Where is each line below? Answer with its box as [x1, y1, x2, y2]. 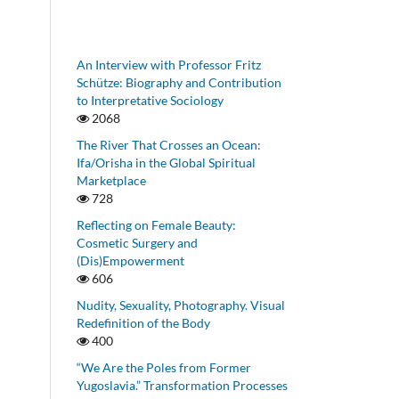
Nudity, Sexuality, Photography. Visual [77, 297, 285, 313]
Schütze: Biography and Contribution [77, 74, 281, 90]
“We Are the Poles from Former [77, 359, 251, 375]
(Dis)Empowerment [77, 252, 184, 268]
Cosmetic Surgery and [77, 234, 198, 250]
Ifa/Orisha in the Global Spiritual [77, 154, 256, 170]
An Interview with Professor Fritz [77, 56, 261, 72]
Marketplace [77, 172, 146, 188]
